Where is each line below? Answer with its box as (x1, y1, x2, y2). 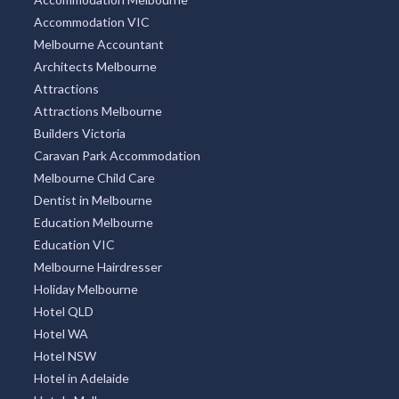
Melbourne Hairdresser (33, 258, 162, 274)
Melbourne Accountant (33, 36, 164, 52)
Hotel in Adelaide (33, 370, 129, 386)
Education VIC (33, 236, 115, 252)
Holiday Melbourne (33, 281, 138, 297)
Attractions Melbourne (33, 102, 162, 118)
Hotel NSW (33, 347, 96, 363)
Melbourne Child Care (33, 169, 155, 185)
